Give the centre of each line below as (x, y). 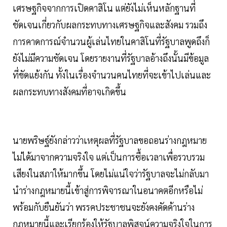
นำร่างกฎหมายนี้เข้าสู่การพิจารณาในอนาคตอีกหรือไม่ (108, 190)
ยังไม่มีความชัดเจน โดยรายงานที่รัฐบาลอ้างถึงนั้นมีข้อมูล (111, 58)
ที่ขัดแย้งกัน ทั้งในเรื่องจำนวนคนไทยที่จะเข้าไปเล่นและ (112, 74)
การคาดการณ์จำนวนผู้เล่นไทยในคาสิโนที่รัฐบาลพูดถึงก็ (111, 41)
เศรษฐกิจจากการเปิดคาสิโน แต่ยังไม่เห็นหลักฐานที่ (104, 8)
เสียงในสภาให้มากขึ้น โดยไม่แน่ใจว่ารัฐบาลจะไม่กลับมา (111, 173)
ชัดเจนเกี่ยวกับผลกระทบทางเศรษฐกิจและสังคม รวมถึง (110, 24)
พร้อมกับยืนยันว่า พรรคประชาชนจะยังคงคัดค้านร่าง (104, 207)
